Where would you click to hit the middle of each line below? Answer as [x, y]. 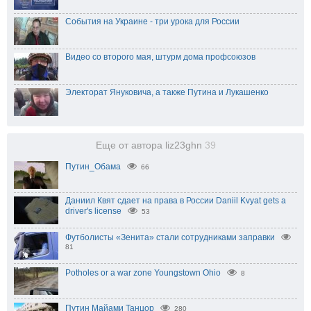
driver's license [93, 211]
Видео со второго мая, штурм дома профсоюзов [160, 57]
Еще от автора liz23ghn [150, 146]
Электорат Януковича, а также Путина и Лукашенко [167, 93]
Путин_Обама [93, 167]
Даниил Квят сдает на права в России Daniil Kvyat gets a [176, 201]
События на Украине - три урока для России [152, 22]
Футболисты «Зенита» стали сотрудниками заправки [170, 238]
